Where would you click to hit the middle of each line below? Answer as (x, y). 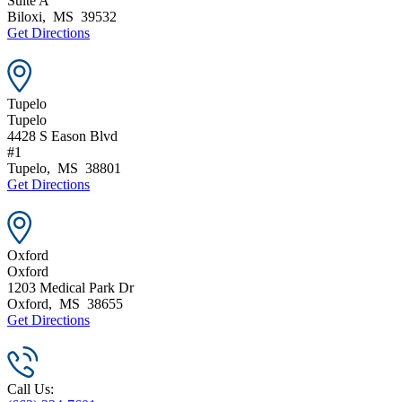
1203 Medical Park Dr (70, 287)
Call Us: (31, 389)
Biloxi (25, 16)
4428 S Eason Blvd (62, 135)
